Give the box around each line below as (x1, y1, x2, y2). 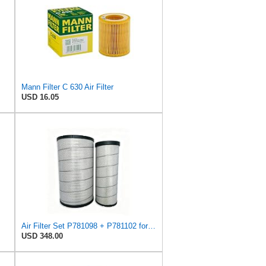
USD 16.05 (21, 92, 59, 102)
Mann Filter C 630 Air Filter (21, 82, 113, 91)
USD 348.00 (21, 231, 63, 240)
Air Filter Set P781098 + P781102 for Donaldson (148, 221, 156, 230)
